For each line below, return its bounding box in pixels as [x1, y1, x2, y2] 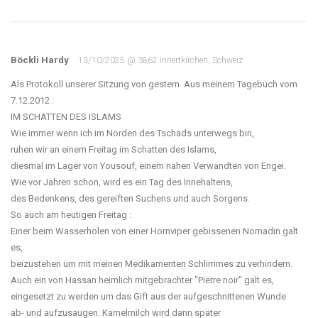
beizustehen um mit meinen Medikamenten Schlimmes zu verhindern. [11, 258, 292, 269]
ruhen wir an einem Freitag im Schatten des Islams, [11, 144, 216, 155]
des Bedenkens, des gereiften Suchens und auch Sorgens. [11, 193, 250, 204]
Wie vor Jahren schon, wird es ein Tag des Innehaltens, [11, 177, 233, 187]
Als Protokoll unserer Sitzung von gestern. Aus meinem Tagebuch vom [11, 79, 297, 89]
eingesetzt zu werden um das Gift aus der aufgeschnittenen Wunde [11, 291, 286, 302]
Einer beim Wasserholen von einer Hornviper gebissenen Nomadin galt [11, 226, 298, 236]
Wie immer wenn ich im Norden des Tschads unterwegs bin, [11, 128, 254, 138]
